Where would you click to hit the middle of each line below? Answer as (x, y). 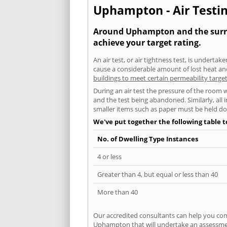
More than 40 (118, 192)
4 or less (109, 156)
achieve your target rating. (147, 43)
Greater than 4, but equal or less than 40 (158, 174)
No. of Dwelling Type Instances (148, 139)
